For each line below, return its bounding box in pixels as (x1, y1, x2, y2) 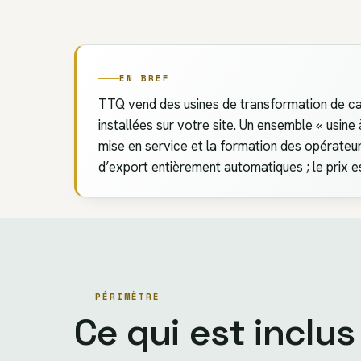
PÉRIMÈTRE (95, 290, 160, 304)
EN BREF (119, 72, 170, 85)
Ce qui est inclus (74, 309, 355, 356)
